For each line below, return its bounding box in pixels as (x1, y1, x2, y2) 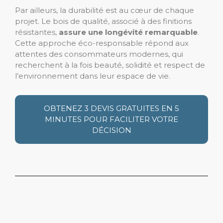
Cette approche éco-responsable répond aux (15, 38, 189, 48)
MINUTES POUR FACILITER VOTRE (45, 114, 178, 124)
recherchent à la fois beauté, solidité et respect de (15, 60, 205, 70)
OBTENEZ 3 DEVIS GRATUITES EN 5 (44, 103, 179, 113)
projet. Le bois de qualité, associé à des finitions (15, 16, 192, 26)
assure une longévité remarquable (59, 27, 198, 37)
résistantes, (15, 27, 59, 37)
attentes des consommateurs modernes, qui (15, 49, 183, 59)
